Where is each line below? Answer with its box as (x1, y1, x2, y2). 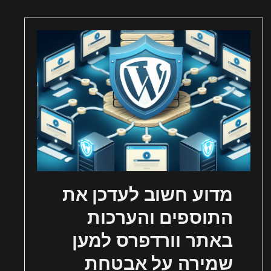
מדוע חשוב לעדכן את (62, 183, 233, 206)
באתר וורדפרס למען (71, 229, 233, 252)
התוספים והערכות (87, 206, 233, 229)
